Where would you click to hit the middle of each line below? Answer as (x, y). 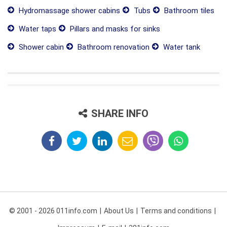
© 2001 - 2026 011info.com (53, 211)
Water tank (181, 47)
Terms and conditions (176, 211)
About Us (119, 211)
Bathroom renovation (112, 47)
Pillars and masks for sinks (114, 29)
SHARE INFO (120, 114)
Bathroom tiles (188, 11)
